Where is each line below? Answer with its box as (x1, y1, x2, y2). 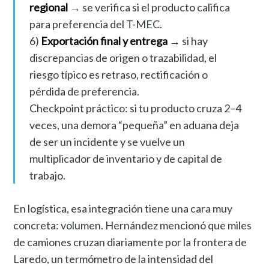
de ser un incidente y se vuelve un (29, 134, 185, 148)
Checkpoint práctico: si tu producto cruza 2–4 (29, 101, 241, 115)
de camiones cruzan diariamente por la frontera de (13, 235, 247, 249)
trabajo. (29, 168, 65, 182)
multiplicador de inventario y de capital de (29, 151, 222, 165)
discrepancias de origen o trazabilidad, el (29, 50, 217, 64)
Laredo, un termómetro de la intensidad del (13, 252, 214, 265)
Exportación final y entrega (40, 34, 168, 47)
